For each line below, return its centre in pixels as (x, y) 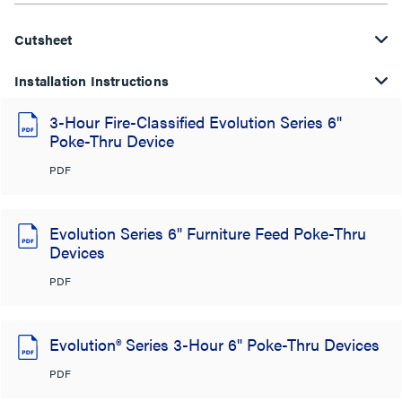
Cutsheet (44, 39)
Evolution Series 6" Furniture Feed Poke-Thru (208, 233)
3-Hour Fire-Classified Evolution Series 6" (196, 122)
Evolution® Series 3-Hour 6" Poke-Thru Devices (214, 344)
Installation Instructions (92, 80)
